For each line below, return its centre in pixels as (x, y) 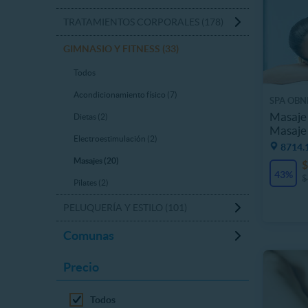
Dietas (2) (91, 117)
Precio (81, 267)
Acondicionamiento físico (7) (125, 95)
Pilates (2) (91, 183)
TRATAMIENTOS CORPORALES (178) (143, 22)
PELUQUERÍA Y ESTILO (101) (125, 208)
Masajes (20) (96, 161)
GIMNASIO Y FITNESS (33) (121, 49)
